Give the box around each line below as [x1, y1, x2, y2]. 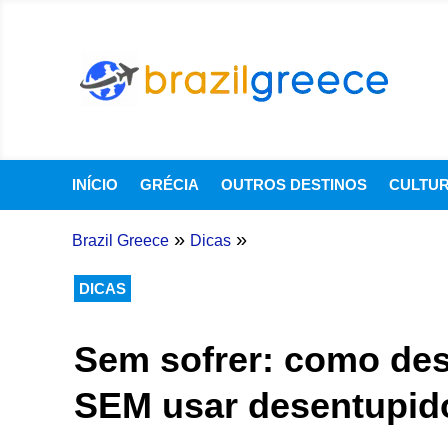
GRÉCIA [140, 176, 199, 193]
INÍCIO [72, 176, 118, 193]
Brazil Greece [71, 232, 169, 249]
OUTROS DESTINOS [221, 176, 367, 193]
